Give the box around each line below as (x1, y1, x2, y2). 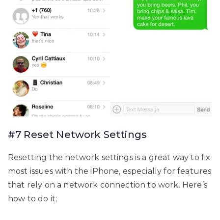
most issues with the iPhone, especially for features (8, 166, 212, 176)
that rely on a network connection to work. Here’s (8, 180, 207, 190)
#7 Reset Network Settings (8, 129, 147, 141)
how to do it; (8, 194, 57, 204)
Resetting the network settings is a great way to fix (8, 153, 211, 163)
